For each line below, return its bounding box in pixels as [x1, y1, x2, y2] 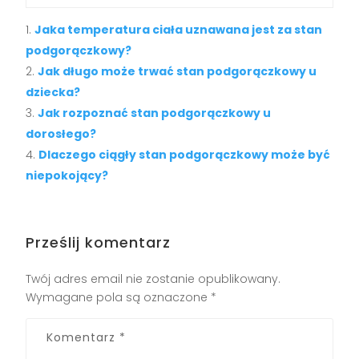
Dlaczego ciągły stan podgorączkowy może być [38, 147, 331, 163]
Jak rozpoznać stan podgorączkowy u [38, 105, 272, 122]
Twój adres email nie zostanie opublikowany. [26, 271, 281, 288]
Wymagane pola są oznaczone [26, 289, 212, 306]
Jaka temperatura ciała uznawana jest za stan [34, 22, 323, 38]
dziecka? [26, 84, 81, 101]
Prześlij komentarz [26, 232, 171, 253]
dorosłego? [26, 126, 97, 143]
